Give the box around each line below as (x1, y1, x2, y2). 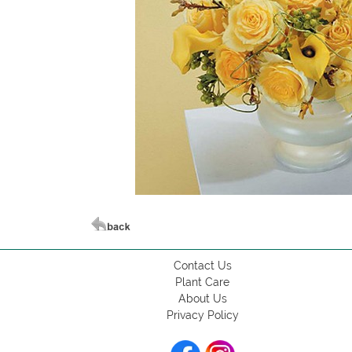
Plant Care (175, 276, 230, 288)
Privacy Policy (166, 309, 239, 321)
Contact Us (173, 259, 232, 272)
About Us (178, 292, 227, 305)
